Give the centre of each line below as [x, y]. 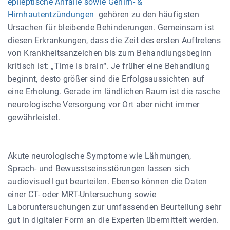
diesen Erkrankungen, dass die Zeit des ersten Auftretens [114, 40]
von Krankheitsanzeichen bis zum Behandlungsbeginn [110, 53]
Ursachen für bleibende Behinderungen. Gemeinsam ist [111, 27]
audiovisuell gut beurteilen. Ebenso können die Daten [108, 181]
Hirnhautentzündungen [51, 15]
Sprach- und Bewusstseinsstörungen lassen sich [99, 169]
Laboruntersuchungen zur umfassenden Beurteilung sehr [115, 207]
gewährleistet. [34, 117]
